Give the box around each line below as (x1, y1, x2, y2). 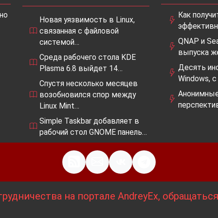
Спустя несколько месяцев (39, 78, 138, 88)
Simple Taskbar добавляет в (39, 116, 139, 126)
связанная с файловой (39, 26, 119, 36)
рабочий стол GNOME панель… (39, 127, 147, 137)
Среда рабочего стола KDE (39, 52, 136, 62)
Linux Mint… (39, 101, 79, 110)
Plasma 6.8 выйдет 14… (39, 63, 123, 73)
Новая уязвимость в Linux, (39, 15, 135, 24)
